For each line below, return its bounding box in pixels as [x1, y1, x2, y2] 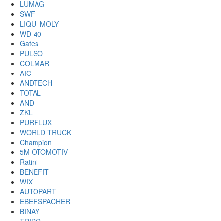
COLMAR [20, 58, 49, 69]
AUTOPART [20, 186, 56, 197]
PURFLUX [20, 117, 52, 128]
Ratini [20, 157, 37, 167]
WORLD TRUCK [20, 127, 71, 138]
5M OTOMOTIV [20, 147, 68, 157]
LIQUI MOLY [20, 19, 59, 29]
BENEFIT [20, 167, 49, 177]
